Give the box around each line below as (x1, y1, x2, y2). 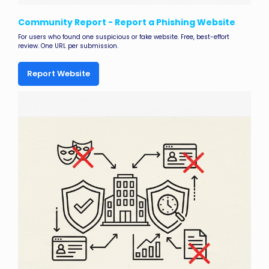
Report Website (27, 67, 90, 79)
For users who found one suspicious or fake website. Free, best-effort (18, 32, 229, 41)
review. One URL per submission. (18, 41, 118, 50)
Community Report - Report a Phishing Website (18, 16, 235, 28)
